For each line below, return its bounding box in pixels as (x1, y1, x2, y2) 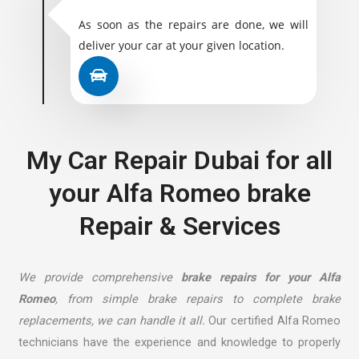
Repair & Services (79, 211, 280, 242)
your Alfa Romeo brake (48, 178, 311, 209)
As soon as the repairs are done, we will (78, 17, 309, 33)
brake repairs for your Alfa (180, 270, 341, 285)
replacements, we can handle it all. (18, 313, 205, 329)
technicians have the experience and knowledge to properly (18, 335, 341, 350)
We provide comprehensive (18, 270, 181, 285)
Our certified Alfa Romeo (204, 313, 341, 329)
